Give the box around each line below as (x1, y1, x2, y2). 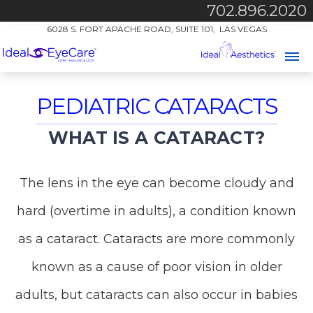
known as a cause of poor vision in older (31, 259, 282, 275)
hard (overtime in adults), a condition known (17, 203, 296, 219)
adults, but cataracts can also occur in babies (15, 287, 298, 303)
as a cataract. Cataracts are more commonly (18, 231, 295, 247)
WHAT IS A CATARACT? (48, 127, 265, 148)
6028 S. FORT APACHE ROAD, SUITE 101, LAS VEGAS (46, 24, 267, 34)
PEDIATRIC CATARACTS (36, 92, 277, 119)
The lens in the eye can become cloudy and (19, 175, 294, 191)
